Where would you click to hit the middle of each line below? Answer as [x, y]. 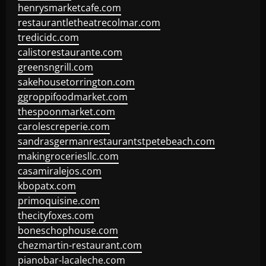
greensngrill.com [56, 67]
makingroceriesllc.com [68, 156]
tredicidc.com [48, 37]
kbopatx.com [47, 186]
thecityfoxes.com [56, 216]
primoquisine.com [59, 201]
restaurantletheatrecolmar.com [89, 23]
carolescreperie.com [64, 126]
